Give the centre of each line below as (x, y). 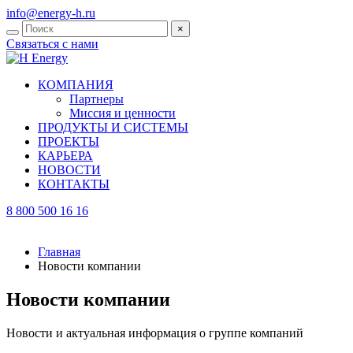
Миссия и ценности (123, 113)
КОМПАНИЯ (76, 85)
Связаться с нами (52, 44)
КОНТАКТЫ (74, 184)
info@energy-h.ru (51, 13)
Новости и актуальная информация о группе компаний (155, 333)
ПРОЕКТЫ (69, 141)
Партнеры (97, 99)
